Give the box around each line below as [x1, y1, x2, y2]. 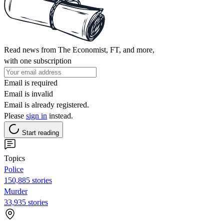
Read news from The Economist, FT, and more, [4, 45, 154, 54]
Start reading [22, 128, 59, 136]
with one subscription [4, 56, 71, 65]
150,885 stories [4, 175, 52, 184]
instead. [47, 111, 73, 120]
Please [4, 111, 26, 120]
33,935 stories [4, 197, 48, 206]
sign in [26, 111, 47, 120]
